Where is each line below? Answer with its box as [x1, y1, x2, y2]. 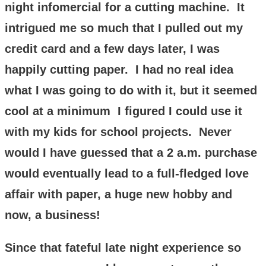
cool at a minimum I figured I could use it [5, 104, 242, 118]
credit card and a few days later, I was [5, 42, 220, 55]
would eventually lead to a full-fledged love [5, 166, 249, 180]
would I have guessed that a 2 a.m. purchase [5, 145, 257, 159]
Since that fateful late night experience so [5, 240, 241, 254]
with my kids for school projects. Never [5, 125, 232, 138]
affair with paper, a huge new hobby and [5, 187, 232, 201]
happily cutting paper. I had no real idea [5, 62, 233, 76]
